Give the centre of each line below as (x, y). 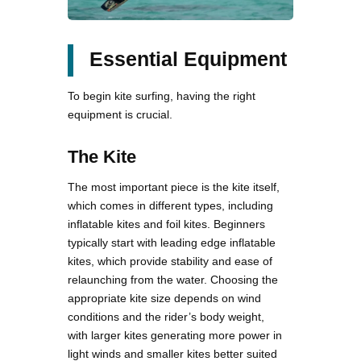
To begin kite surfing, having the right (162, 95)
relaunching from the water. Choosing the (173, 279)
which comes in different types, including (170, 205)
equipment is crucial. (120, 114)
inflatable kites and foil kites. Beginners (166, 224)
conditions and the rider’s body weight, (166, 316)
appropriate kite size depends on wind (164, 298)
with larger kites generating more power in (175, 335)
